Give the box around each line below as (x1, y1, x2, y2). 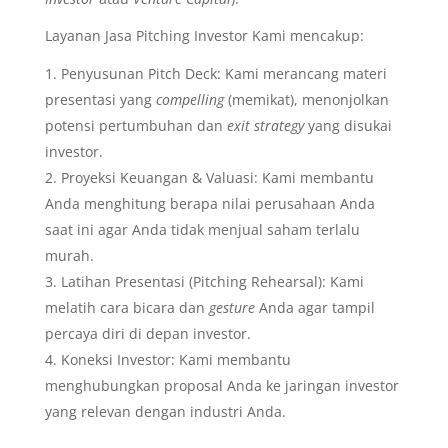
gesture (208, 298, 255, 317)
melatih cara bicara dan (44, 298, 209, 317)
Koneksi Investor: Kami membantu (60, 350, 291, 369)
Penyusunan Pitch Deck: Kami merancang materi (60, 64, 387, 83)
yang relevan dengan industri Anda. (44, 402, 286, 421)
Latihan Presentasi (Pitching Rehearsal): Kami (60, 272, 364, 291)
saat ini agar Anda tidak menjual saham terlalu (44, 220, 360, 239)
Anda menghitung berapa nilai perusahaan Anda (44, 194, 375, 213)
